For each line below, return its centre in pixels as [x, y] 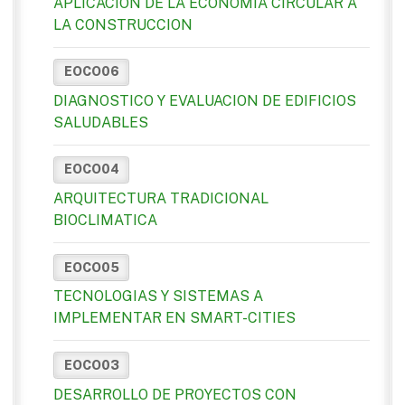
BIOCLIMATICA [105, 221]
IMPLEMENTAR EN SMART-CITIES [174, 318]
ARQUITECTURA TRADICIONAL [161, 199]
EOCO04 [91, 170]
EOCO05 [91, 267]
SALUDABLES [101, 122]
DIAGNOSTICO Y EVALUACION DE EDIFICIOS [205, 100]
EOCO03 [91, 365]
